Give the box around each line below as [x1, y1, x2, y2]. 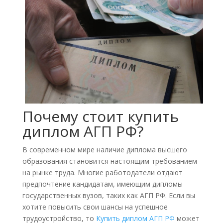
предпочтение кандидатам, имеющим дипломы [22, 179, 183, 189]
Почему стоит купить [22, 106, 179, 126]
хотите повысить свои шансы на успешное [22, 202, 168, 212]
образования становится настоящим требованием [22, 156, 197, 166]
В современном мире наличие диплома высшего [22, 144, 187, 154]
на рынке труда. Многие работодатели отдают [22, 167, 183, 177]
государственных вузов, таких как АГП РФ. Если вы [22, 190, 195, 200]
